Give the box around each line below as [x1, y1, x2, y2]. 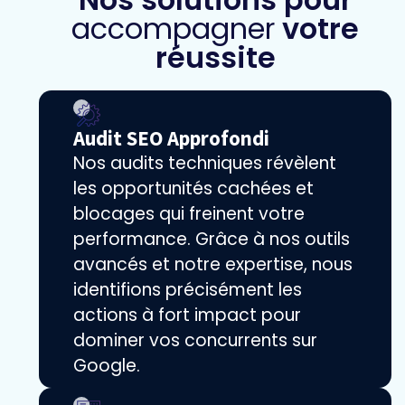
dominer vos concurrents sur [73, 328, 317, 353]
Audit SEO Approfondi [73, 126, 269, 152]
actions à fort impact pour [73, 303, 301, 328]
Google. [73, 353, 140, 379]
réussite [155, 37, 276, 79]
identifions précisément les [73, 278, 302, 303]
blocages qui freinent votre [73, 202, 305, 227]
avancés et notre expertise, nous [73, 252, 353, 278]
